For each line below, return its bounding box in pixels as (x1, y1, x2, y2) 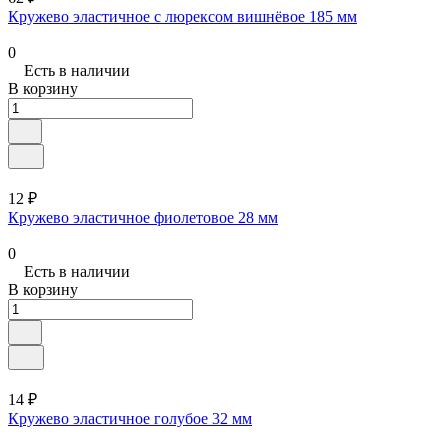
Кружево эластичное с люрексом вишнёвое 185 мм (8, 7, 357, 25)
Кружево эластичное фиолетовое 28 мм (8, 208, 278, 226)
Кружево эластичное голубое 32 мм (8, 409, 252, 427)
